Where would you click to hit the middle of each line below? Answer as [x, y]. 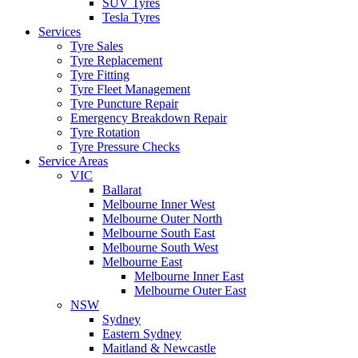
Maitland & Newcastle [159, 348]
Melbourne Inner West [159, 204]
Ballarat [122, 189]
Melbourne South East [159, 233]
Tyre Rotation [105, 132]
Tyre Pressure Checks [125, 146]
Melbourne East [142, 261]
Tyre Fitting [100, 74]
